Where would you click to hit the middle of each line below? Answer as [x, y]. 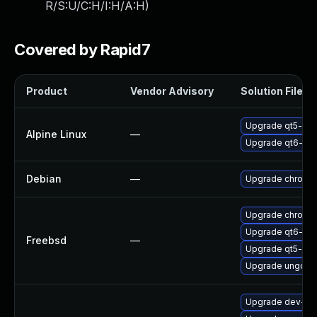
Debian [44, 179]
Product [47, 91]
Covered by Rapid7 [82, 50]
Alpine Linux [56, 134]
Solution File [272, 91]
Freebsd [46, 240]
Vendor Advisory [172, 91]
